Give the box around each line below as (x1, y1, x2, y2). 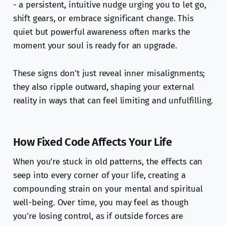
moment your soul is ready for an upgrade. (13, 40, 177, 51)
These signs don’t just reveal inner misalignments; (13, 68, 205, 79)
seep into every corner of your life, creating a (13, 170, 186, 181)
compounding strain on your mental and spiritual (13, 184, 203, 195)
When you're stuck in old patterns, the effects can (13, 156, 203, 167)
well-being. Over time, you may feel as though (13, 197, 189, 208)
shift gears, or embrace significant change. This (13, 13, 194, 24)
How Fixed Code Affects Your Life (13, 135, 172, 149)
